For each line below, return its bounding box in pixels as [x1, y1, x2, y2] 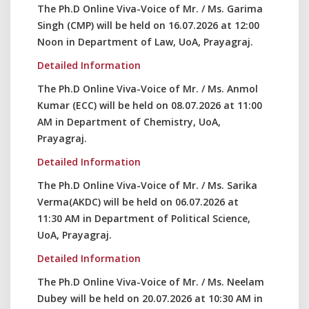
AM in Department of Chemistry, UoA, [37, 115, 221, 128]
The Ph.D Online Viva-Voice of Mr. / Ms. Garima [37, 2, 263, 15]
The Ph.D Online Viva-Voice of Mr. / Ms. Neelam [37, 275, 264, 288]
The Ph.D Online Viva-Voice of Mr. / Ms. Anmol [37, 82, 258, 95]
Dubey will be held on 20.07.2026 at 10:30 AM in [37, 292, 263, 305]
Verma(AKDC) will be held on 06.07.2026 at [37, 195, 239, 208]
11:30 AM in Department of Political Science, [37, 212, 250, 225]
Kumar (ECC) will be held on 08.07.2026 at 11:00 [37, 99, 262, 112]
